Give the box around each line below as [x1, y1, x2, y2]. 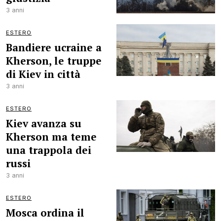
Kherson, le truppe [6, 54, 102, 68]
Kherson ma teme [6, 130, 97, 144]
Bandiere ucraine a [6, 40, 102, 54]
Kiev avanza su [6, 116, 81, 130]
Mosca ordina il [6, 206, 84, 220]
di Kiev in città [6, 67, 80, 81]
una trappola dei [6, 143, 91, 157]
